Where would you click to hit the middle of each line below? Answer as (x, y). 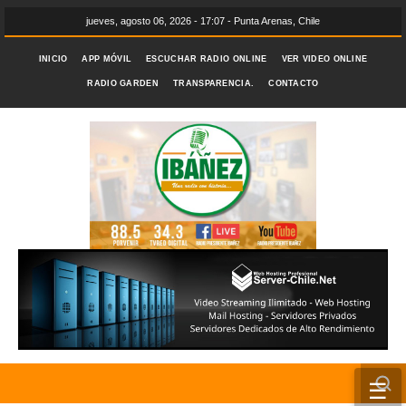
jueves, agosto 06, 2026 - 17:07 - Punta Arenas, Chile (203, 21)
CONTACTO (294, 83)
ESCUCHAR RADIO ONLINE (207, 59)
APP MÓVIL (107, 59)
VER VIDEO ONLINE (324, 59)
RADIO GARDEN (123, 83)
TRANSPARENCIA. (214, 83)
